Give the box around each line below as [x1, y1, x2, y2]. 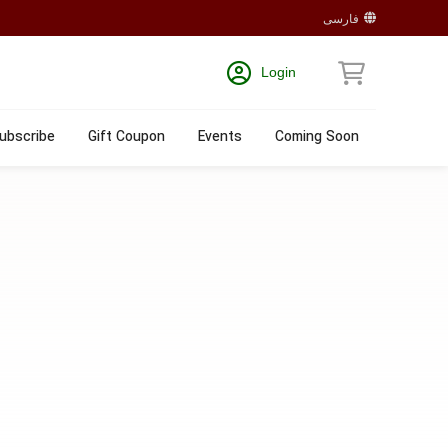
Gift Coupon [88, 127, 165, 148]
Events [198, 127, 242, 148]
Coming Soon [275, 127, 359, 148]
